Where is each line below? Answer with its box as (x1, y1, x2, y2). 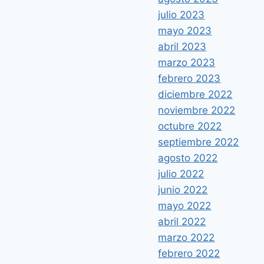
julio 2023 (158, 9, 205, 21)
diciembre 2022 (158, 88, 233, 101)
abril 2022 (158, 216, 206, 228)
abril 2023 (158, 41, 207, 53)
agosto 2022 (158, 152, 218, 164)
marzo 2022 (158, 232, 215, 244)
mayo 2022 (158, 200, 212, 212)
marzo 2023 (158, 57, 216, 69)
